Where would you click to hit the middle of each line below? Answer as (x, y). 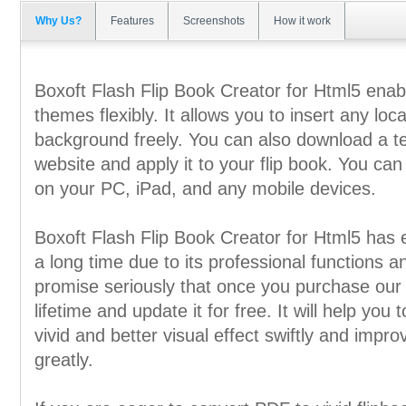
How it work (302, 21)
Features (132, 21)
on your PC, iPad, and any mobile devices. (205, 188)
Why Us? (58, 21)
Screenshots (214, 21)
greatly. (64, 360)
